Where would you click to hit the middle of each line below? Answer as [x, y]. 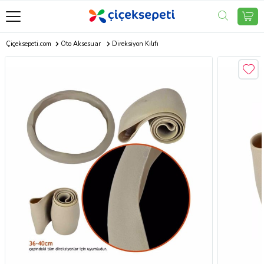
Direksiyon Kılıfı [135, 44]
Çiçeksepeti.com [29, 44]
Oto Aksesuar [80, 44]
